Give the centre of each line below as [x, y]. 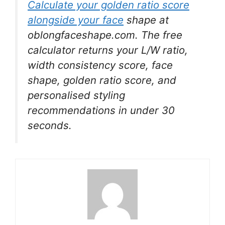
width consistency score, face [100, 65]
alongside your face [76, 20]
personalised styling [76, 95]
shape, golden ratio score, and [102, 80]
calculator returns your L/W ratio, [108, 50]
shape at [146, 20]
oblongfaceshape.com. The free [105, 35]
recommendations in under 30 [101, 110]
